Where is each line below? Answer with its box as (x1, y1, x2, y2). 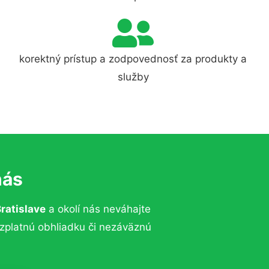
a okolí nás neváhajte (45, 203, 151, 215)
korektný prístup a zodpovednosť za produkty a (19, 53, 247, 65)
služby (117, 71, 149, 83)
